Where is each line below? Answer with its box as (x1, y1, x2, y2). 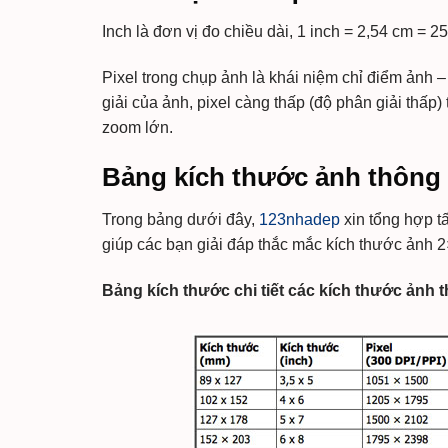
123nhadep (259, 210, 344, 228)
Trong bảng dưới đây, (102, 210, 259, 228)
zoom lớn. (102, 119, 173, 137)
